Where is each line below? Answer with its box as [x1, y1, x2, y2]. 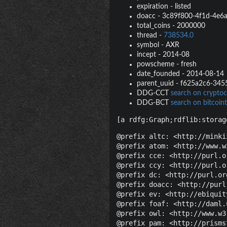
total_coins [136, 22, 170, 29]
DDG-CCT [136, 89, 169, 97]
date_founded [136, 70, 180, 78]
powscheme [136, 60, 174, 68]
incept [136, 51, 156, 58]
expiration [136, 3, 168, 10]
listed [174, 3, 191, 10]
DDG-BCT [136, 99, 169, 106]
